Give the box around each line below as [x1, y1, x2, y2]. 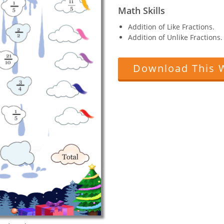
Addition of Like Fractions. [128, 21, 214, 31]
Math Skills [118, 4, 165, 16]
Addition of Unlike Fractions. [128, 32, 222, 42]
